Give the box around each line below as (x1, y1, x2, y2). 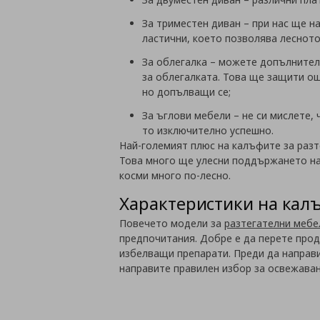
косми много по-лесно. (119, 168, 231, 182)
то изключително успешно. (142, 123, 274, 137)
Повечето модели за (119, 216, 225, 230)
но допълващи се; (142, 84, 231, 99)
